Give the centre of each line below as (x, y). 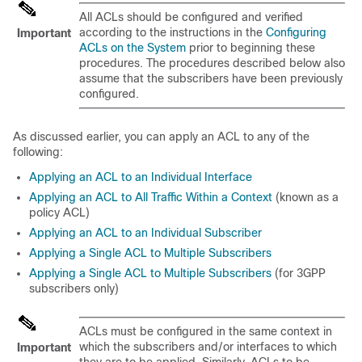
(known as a (305, 197)
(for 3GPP (299, 273)
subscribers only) (74, 288)
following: (38, 152)
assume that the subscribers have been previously (211, 78)
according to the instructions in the (173, 32)
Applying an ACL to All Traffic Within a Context (151, 197)
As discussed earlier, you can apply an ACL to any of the (161, 137)
